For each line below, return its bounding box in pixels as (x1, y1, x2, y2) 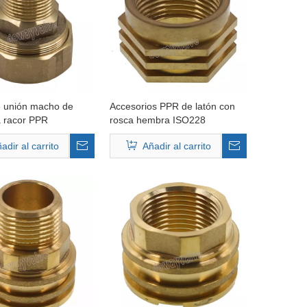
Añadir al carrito (143, 140, 212, 151)
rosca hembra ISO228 (109, 114, 206, 125)
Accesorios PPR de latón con (109, 101, 235, 112)
